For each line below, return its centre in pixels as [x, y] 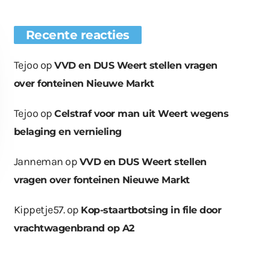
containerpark [237, 250]
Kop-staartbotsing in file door [151, 210]
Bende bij [227, 237]
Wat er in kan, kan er [141, 237]
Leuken [223, 263]
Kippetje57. [39, 210]
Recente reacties [77, 35]
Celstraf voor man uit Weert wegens [142, 114]
